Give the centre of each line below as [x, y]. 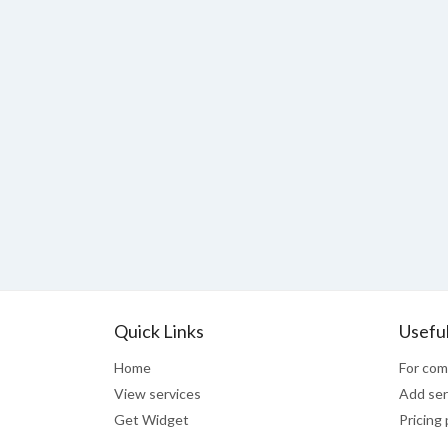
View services [157, 393]
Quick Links [159, 331]
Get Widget [151, 419]
